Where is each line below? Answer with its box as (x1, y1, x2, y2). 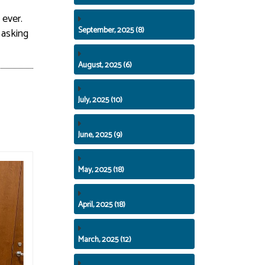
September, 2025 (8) (78, 23, 145, 37)
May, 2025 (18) (78, 163, 125, 176)
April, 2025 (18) (78, 198, 126, 211)
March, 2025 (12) (78, 232, 132, 246)
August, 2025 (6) (78, 58, 132, 72)
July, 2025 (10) (78, 93, 123, 106)
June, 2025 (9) (78, 128, 123, 141)
